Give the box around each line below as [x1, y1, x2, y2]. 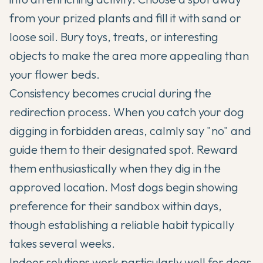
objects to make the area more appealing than [9, 48, 249, 63]
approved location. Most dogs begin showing [9, 179, 238, 194]
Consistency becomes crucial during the [9, 85, 211, 100]
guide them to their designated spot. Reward [9, 141, 238, 157]
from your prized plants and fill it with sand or [9, 10, 241, 25]
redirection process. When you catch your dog [9, 104, 244, 119]
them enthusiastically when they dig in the [9, 160, 221, 176]
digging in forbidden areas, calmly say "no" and [9, 123, 251, 138]
